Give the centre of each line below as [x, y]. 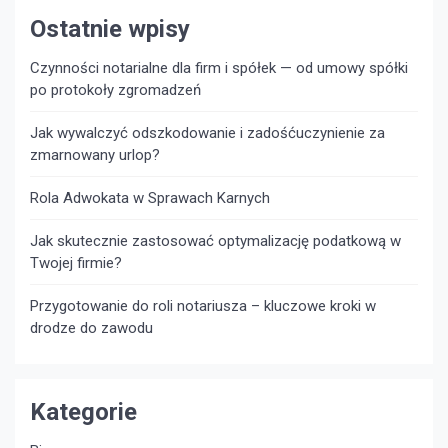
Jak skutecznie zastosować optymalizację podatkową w [215, 241]
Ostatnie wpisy [110, 29]
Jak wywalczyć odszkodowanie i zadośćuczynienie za [207, 133]
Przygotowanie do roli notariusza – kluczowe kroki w [203, 306]
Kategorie [83, 412]
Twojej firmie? [76, 263]
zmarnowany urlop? [95, 155]
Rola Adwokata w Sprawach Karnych [150, 198]
